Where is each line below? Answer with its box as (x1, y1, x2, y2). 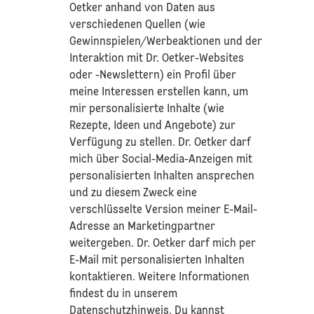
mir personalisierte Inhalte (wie (69, 103, 225, 115)
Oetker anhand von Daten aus (69, 2, 216, 14)
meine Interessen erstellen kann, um (69, 86, 249, 98)
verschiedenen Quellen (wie (69, 19, 206, 31)
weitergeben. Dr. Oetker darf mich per (69, 238, 257, 250)
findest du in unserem (69, 288, 178, 300)
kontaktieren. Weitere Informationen (69, 271, 250, 283)
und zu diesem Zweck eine (69, 187, 198, 199)
